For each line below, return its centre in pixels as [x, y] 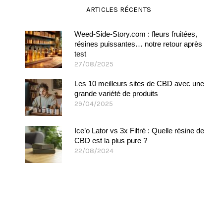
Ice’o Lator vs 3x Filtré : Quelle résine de [139, 131]
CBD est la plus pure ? [111, 140]
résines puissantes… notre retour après [138, 44]
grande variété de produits [116, 93]
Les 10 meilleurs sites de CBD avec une [139, 83]
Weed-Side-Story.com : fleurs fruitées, [136, 34]
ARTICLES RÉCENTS [118, 9]
